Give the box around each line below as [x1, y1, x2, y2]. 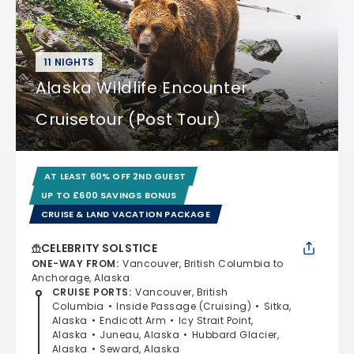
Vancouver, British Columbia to [122, 256, 284, 270]
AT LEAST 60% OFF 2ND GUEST [44, 169, 186, 183]
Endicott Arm [100, 313, 167, 327]
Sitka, [263, 299, 292, 313]
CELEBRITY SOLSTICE [41, 239, 158, 256]
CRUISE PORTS [52, 284, 129, 299]
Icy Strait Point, [178, 313, 254, 327]
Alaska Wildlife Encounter [36, 76, 249, 99]
